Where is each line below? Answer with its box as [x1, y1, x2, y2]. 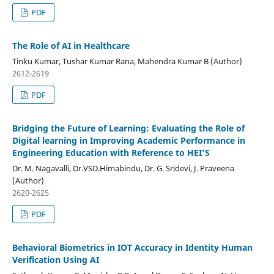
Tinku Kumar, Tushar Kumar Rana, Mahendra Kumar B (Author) [12, 55, 242, 67]
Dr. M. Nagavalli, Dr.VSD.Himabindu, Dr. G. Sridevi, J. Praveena [12, 162, 234, 174]
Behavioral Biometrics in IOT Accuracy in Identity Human [12, 241, 253, 253]
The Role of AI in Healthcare [12, 39, 130, 51]
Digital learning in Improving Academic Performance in [12, 134, 245, 146]
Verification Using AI [12, 253, 99, 265]
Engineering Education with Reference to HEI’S [12, 146, 210, 158]
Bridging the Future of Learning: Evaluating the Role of [12, 122, 245, 134]
